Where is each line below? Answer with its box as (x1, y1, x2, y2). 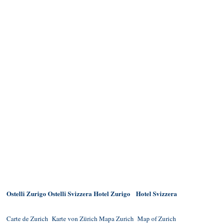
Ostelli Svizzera (48, 189, 92, 199)
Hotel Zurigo (94, 189, 130, 199)
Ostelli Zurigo (6, 189, 46, 199)
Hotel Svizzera (136, 189, 177, 199)
